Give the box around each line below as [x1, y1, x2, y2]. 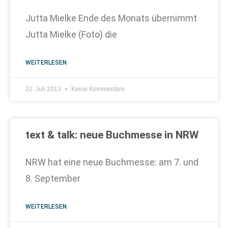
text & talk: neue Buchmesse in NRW [25, 129, 198, 141]
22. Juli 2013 [25, 85, 63, 93]
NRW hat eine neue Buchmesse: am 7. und [25, 157, 198, 167]
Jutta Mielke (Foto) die [25, 29, 117, 40]
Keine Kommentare [70, 85, 125, 93]
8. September [25, 173, 80, 184]
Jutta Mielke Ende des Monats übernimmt [25, 13, 197, 23]
